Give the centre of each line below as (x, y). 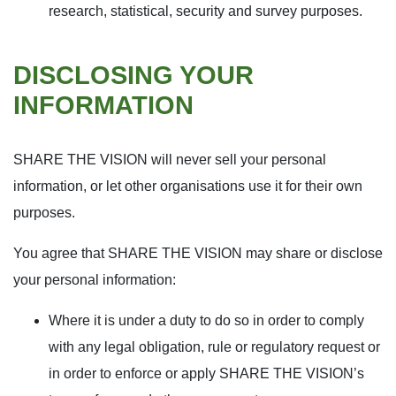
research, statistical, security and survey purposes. (206, 11)
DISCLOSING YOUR (133, 75)
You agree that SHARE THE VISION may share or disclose (198, 253)
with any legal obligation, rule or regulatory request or (214, 347)
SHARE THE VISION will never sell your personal (170, 160)
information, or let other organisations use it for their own (188, 186)
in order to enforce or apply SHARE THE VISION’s (206, 373)
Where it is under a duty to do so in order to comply (206, 320)
